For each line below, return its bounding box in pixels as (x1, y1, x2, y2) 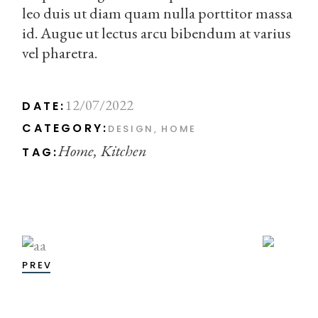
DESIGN (108, 122, 154, 136)
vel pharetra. (22, 43, 98, 64)
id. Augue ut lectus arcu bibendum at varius (22, 23, 292, 44)
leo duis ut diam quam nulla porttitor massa (22, 3, 293, 24)
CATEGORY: (22, 120, 109, 137)
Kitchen (101, 141, 148, 162)
